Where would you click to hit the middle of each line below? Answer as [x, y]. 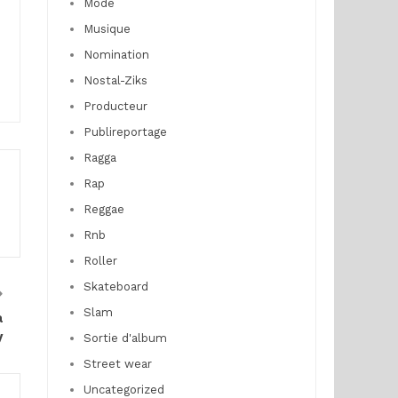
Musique [107, 29]
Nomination [116, 55]
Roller [100, 261]
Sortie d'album [125, 338]
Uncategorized [123, 390]
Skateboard [115, 287]
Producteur [115, 106]
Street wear [117, 364]
